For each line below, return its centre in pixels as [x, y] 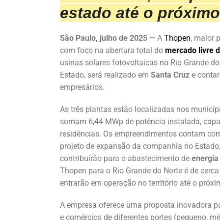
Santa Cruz [169, 75]
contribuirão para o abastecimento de [126, 158]
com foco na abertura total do [112, 50]
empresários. [82, 87]
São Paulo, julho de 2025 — [108, 38]
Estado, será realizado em [104, 75]
